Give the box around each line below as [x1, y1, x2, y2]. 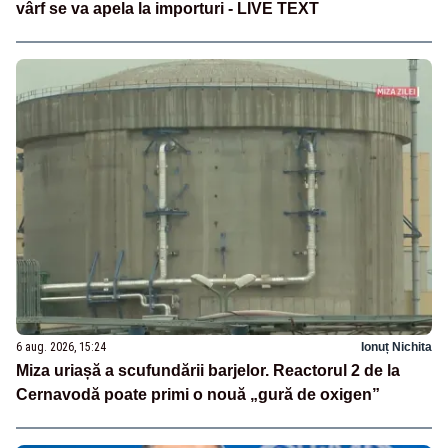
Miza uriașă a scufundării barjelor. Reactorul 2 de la [16, 362, 400, 380]
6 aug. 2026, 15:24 [16, 340, 106, 355]
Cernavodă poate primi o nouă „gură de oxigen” [16, 386, 380, 404]
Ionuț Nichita [361, 340, 432, 355]
